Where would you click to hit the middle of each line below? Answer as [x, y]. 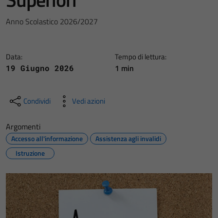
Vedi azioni [89, 101]
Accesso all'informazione [47, 138]
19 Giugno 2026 [40, 68]
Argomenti [23, 127]
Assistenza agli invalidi [128, 138]
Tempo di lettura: [141, 57]
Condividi [37, 101]
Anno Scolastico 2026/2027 [52, 21]
